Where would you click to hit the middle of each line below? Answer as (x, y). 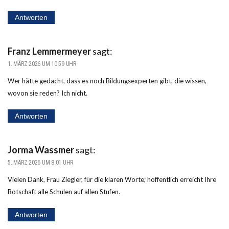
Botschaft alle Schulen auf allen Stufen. (64, 191)
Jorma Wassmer (41, 150)
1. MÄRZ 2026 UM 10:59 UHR (42, 64)
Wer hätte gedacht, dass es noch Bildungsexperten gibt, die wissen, (107, 81)
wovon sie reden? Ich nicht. (48, 93)
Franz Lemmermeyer (49, 51)
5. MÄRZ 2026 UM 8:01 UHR (41, 162)
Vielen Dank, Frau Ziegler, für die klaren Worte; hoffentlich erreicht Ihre (112, 179)
